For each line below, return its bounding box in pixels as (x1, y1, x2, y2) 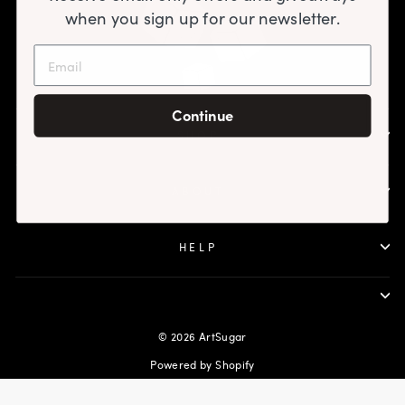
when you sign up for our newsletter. (64, 5, 341, 29)
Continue (172, 105, 233, 126)
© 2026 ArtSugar (158, 329, 247, 344)
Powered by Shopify (150, 357, 255, 372)
